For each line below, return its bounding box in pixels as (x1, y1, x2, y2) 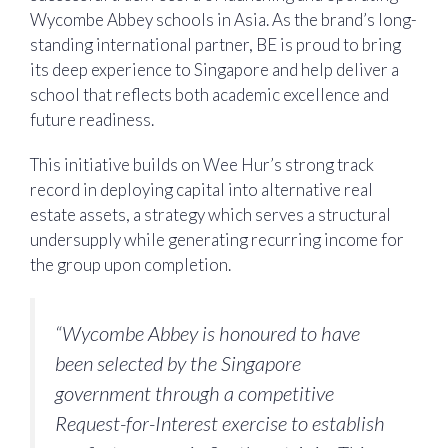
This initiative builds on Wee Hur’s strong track (30, 154, 374, 176)
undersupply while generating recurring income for (30, 229, 404, 251)
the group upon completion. (30, 254, 231, 276)
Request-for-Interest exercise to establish (55, 410, 385, 435)
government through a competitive (55, 380, 334, 405)
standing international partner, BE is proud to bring (30, 33, 401, 55)
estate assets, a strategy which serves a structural (30, 204, 391, 226)
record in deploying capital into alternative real (30, 179, 373, 201)
